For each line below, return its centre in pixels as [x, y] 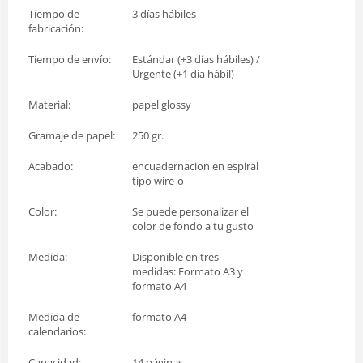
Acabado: [51, 166]
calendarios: [57, 331]
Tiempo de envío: [70, 59]
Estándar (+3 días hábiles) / [196, 59]
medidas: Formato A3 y [188, 271]
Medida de [54, 316]
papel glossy [162, 104]
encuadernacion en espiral [195, 166]
